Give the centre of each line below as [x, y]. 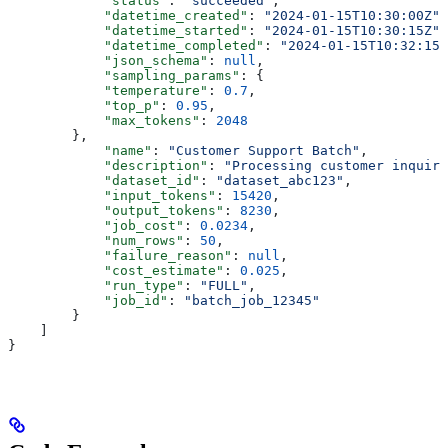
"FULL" [224, 285]
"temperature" [108, 90]
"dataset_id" [104, 180]
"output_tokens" [116, 210]
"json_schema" [108, 60]
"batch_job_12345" [252, 300]
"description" [108, 165]
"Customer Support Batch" [264, 150]
